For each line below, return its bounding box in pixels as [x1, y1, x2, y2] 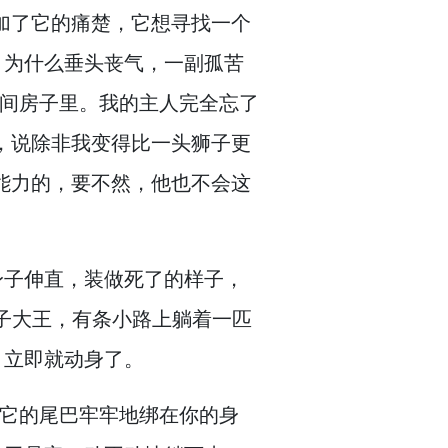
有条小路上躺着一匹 [72, 305, 252, 332]
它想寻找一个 [131, 9, 251, 36]
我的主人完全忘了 [99, 89, 259, 116]
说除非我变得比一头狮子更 [11, 129, 251, 156]
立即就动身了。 [4, 345, 144, 372]
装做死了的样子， [84, 265, 244, 292]
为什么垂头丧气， [4, 49, 164, 76]
